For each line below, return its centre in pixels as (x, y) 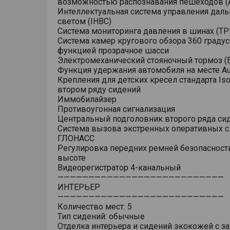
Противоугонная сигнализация (116, 109)
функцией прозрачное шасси (113, 51)
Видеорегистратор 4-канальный (119, 168)
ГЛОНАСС (76, 138)
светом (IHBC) (84, 21)
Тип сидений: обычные (101, 216)
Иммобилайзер (87, 99)
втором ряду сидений (99, 90)
